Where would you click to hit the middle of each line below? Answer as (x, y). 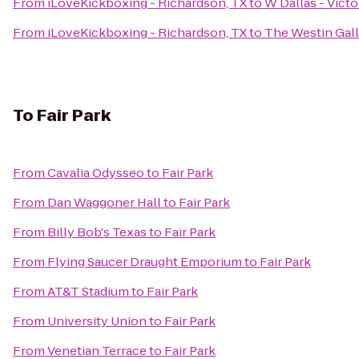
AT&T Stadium (88, 291)
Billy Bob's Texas (97, 232)
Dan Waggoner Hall (104, 202)
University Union (97, 321)
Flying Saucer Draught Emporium (145, 262)
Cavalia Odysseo (96, 173)
